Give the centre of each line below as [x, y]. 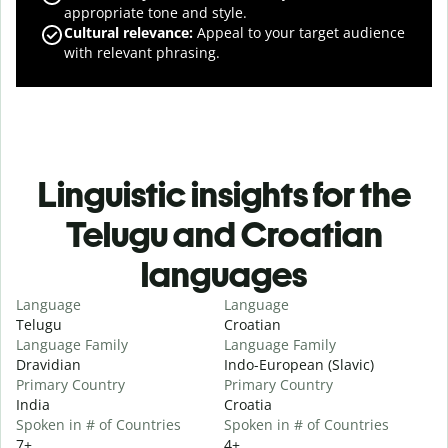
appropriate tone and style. [155, 12]
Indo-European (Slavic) [299, 364]
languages [224, 274]
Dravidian [48, 364]
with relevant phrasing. [142, 52]
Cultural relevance [126, 32]
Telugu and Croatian [224, 234]
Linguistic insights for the [224, 194]
